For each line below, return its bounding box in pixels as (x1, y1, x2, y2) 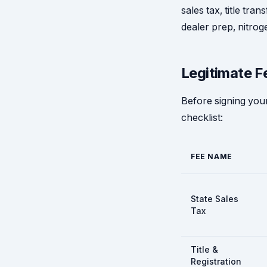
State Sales (191, 194, 238, 204)
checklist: (181, 111, 223, 123)
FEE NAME (191, 152, 232, 161)
